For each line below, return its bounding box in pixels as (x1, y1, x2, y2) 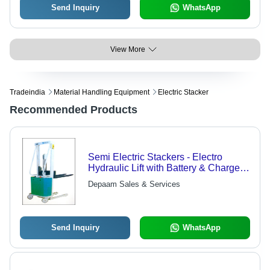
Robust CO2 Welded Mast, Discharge (87, 174, 248, 184)
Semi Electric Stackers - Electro (87, 152, 222, 163)
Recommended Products (10, 104, 137, 116)
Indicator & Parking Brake (87, 184, 197, 195)
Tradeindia (10, 88, 45, 97)
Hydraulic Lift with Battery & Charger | (87, 163, 248, 174)
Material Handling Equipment (54, 88, 149, 97)
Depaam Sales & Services (87, 180, 180, 189)
